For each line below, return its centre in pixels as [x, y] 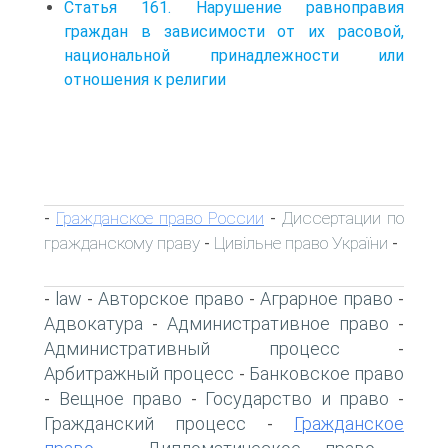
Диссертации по [343, 217]
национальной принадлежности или [234, 55]
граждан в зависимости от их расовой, [234, 31]
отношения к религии [145, 79]
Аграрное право [326, 298]
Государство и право [297, 398]
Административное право [278, 323]
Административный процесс [192, 348]
